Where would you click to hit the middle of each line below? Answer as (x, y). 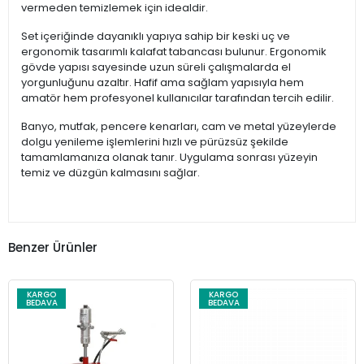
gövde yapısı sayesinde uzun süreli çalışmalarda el (156, 67)
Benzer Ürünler (53, 247)
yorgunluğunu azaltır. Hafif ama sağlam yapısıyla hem (162, 83)
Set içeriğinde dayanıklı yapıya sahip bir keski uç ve (156, 37)
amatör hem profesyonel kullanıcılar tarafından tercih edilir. (178, 98)
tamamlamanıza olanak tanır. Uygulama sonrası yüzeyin (169, 158)
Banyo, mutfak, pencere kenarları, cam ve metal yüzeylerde (179, 127)
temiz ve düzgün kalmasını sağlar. (110, 173)
